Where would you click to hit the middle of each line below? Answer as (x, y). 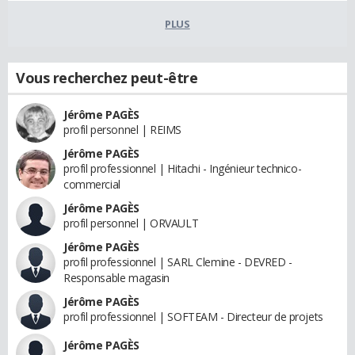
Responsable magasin (117, 278)
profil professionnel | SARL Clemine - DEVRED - (178, 262)
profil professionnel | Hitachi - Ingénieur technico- (183, 169)
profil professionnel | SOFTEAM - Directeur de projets (193, 317)
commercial (92, 185)
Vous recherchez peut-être (107, 78)
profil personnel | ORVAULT (131, 223)
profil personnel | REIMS (122, 130)
